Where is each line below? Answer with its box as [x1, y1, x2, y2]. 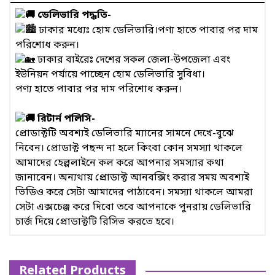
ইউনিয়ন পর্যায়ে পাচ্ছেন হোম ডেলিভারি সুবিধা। [15, 68, 205, 82]
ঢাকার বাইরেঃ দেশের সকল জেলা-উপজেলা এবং [35, 53, 230, 67]
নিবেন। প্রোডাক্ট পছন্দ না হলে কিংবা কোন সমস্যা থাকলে [15, 142, 242, 156]
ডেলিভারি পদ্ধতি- [35, 9, 111, 23]
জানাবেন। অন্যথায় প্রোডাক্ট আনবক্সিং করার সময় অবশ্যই [15, 171, 249, 185]
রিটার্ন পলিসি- [35, 112, 95, 126]
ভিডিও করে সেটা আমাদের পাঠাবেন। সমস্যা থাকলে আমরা [15, 186, 253, 200]
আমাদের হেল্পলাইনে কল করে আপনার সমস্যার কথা [15, 157, 224, 171]
